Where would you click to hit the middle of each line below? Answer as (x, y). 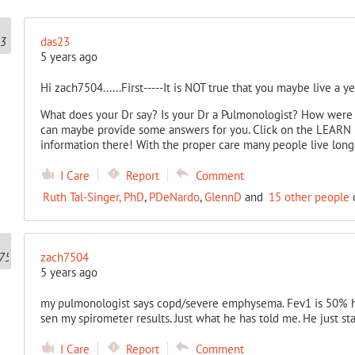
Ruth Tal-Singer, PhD (93, 197)
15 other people (309, 197)
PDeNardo (174, 197)
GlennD (223, 197)
